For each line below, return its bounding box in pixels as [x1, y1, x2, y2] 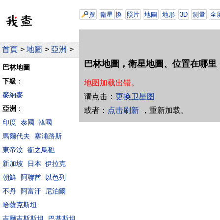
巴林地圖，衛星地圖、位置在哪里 [83, 59, 217, 69]
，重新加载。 [141, 106, 189, 114]
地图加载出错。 [83, 78, 139, 87]
